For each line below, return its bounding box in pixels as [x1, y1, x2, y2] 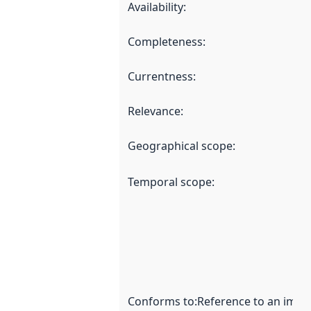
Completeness [128, 34, 203, 50]
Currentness [128, 69, 193, 85]
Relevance [128, 103, 180, 119]
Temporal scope [128, 174, 212, 190]
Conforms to [128, 294, 194, 310]
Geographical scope [128, 138, 233, 154]
